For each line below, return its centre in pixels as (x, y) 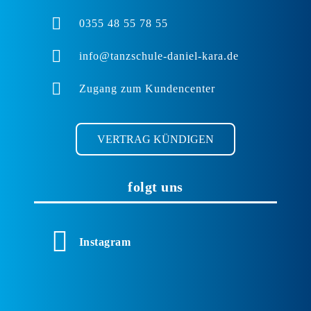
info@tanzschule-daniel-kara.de (159, 56)
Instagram (104, 242)
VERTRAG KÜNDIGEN (155, 139)
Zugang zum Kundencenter (147, 88)
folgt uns (155, 186)
